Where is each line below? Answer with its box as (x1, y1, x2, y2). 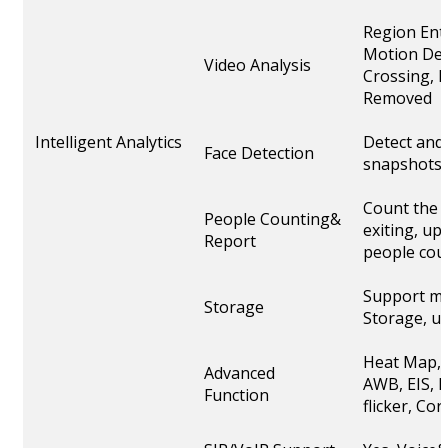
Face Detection (204, 142, 314, 165)
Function (204, 384, 269, 407)
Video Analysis (204, 54, 311, 77)
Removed (363, 87, 432, 110)
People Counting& (204, 208, 341, 231)
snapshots (363, 153, 442, 176)
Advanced (204, 362, 275, 385)
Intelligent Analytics (35, 131, 182, 154)
